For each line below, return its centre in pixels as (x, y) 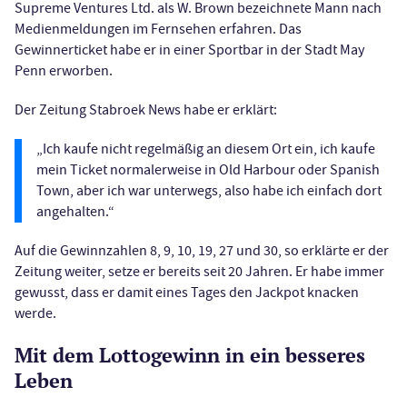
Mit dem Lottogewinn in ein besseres (190, 354)
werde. (35, 313)
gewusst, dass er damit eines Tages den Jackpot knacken (187, 292)
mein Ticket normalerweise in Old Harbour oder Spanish (208, 169)
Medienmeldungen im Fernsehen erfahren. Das (158, 29)
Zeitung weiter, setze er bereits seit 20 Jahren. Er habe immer (199, 271)
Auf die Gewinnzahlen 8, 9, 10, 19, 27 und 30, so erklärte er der (202, 250)
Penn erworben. (64, 70)
